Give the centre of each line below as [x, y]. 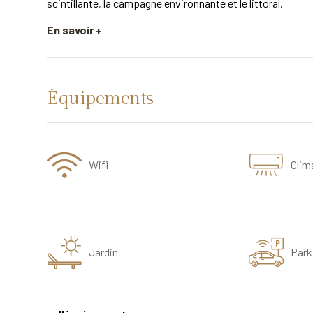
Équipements [100, 99]
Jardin [103, 252]
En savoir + [74, 30]
